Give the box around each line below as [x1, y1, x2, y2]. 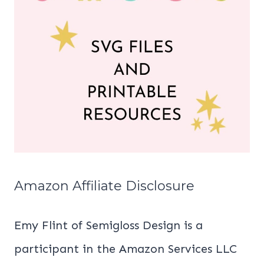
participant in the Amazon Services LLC [14, 241, 237, 256]
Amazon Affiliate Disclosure [14, 177, 194, 194]
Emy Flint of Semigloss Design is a [14, 217, 203, 232]
